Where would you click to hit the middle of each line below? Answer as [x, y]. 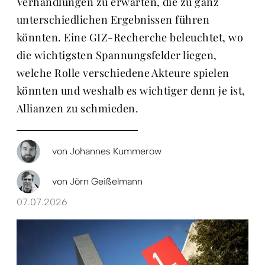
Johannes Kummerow [114, 151]
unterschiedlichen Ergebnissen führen [113, 20]
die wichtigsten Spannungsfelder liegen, [117, 55]
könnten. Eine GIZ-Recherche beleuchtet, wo [130, 38]
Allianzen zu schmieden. [78, 109]
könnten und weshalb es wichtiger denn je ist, [131, 91]
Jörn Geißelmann [105, 182]
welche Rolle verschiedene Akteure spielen [123, 73]
